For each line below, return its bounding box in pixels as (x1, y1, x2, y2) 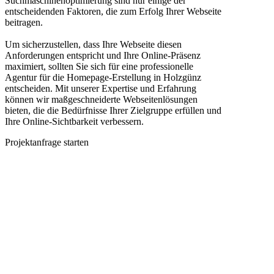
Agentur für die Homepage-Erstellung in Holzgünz (5, 72, 201, 83)
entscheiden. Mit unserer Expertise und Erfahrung (5, 83, 196, 94)
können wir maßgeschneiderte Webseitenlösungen (5, 94, 198, 105)
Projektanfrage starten (5, 136, 89, 147)
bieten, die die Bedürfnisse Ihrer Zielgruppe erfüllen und (5, 105, 221, 116)
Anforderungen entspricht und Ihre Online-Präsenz (5, 50, 201, 61)
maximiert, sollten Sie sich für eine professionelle (5, 61, 193, 72)
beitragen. (5, 17, 43, 28)
